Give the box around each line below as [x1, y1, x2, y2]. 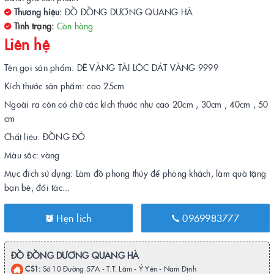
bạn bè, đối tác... [4, 181, 70, 193]
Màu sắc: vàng [4, 149, 60, 161]
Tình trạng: [11, 19, 54, 32]
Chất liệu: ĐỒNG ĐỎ [4, 130, 86, 143]
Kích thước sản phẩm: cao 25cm [4, 80, 125, 92]
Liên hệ [4, 34, 50, 54]
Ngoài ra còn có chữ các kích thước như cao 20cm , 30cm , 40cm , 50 [4, 98, 268, 110]
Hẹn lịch [53, 211, 92, 224]
